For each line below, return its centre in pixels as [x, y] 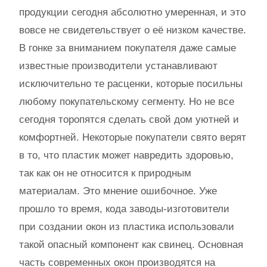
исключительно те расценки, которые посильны [131, 83]
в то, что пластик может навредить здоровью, [126, 155]
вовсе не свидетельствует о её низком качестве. [133, 30]
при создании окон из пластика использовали [127, 226]
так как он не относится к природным [105, 173]
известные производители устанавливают [118, 66]
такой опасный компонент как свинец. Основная [131, 244]
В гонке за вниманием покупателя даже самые [128, 48]
